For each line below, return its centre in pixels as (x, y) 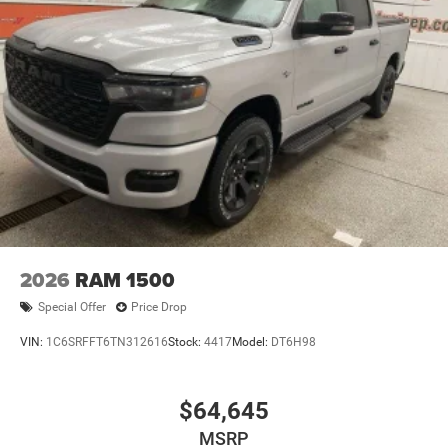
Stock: (186, 342)
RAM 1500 (125, 279)
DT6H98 (293, 342)
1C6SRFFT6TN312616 (107, 342)
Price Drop (159, 307)
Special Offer (72, 307)
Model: (251, 342)
